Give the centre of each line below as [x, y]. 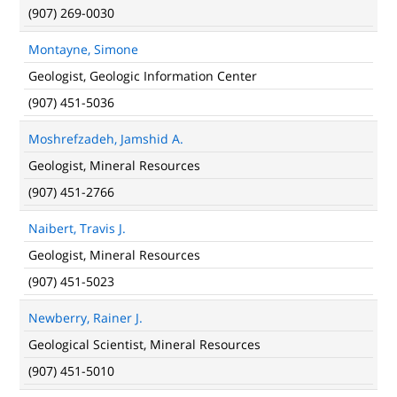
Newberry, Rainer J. [86, 318]
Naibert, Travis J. [77, 228]
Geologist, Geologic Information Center [143, 76]
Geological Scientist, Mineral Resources [144, 344]
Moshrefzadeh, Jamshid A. [106, 139]
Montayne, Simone [83, 49]
